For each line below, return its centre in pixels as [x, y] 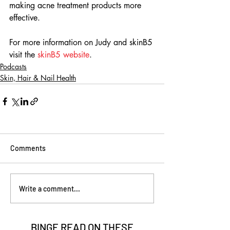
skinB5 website [63, 55]
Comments [28, 148]
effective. [25, 18]
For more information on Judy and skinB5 [82, 42]
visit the [23, 55]
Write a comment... [50, 188]
